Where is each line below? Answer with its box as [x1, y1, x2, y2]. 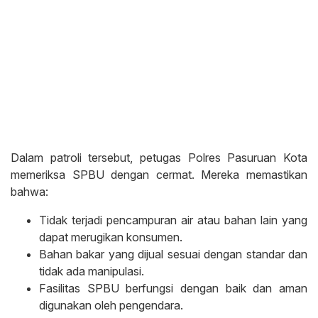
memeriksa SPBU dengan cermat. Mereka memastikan [11, 168, 307, 182]
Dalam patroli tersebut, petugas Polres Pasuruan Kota [11, 150, 307, 165]
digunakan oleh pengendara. [39, 298, 183, 313]
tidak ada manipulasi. [39, 264, 144, 279]
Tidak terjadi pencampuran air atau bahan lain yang [39, 213, 307, 228]
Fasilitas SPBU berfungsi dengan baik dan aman [39, 281, 307, 296]
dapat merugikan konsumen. [39, 230, 182, 245]
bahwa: [11, 185, 48, 199]
